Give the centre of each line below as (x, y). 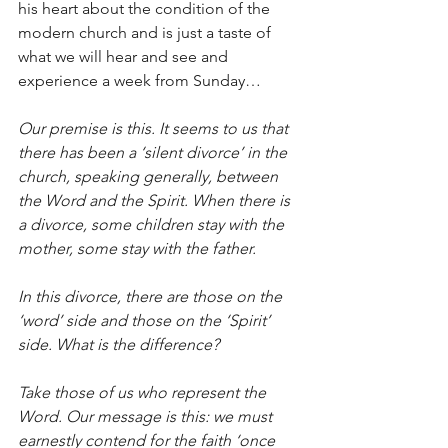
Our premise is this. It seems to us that (155, 128)
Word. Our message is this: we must (147, 416)
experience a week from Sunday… (141, 80)
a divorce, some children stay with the (153, 224)
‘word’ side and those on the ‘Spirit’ (146, 320)
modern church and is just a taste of (146, 32)
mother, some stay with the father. (137, 248)
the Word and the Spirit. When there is (156, 200)
